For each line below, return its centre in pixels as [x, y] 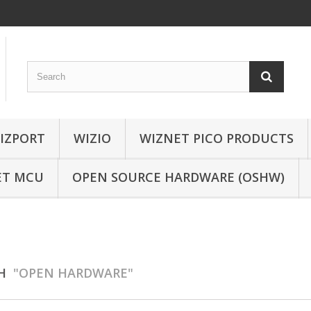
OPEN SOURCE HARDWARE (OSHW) [178, 177]
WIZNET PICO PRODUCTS [217, 138]
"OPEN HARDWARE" [73, 272]
